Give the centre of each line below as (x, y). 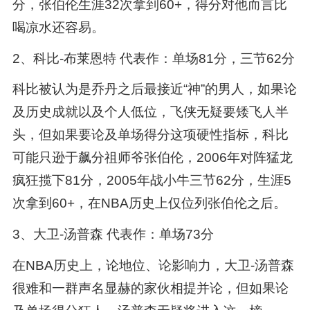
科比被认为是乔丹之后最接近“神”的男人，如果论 (154, 89)
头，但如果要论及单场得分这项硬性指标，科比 (150, 135)
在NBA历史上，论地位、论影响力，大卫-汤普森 (153, 266)
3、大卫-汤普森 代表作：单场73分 (113, 235)
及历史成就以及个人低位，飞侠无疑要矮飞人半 (150, 112)
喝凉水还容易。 (58, 27)
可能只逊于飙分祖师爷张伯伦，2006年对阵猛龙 (152, 158)
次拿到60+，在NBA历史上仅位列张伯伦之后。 (149, 203)
